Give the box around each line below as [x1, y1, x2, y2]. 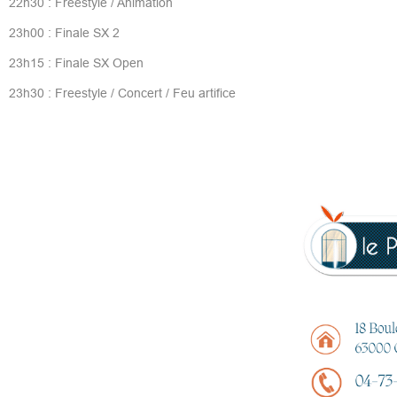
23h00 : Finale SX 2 [8, 25, 120, 40]
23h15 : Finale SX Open [8, 55, 144, 70]
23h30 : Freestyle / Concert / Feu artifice [8, 85, 236, 100]
